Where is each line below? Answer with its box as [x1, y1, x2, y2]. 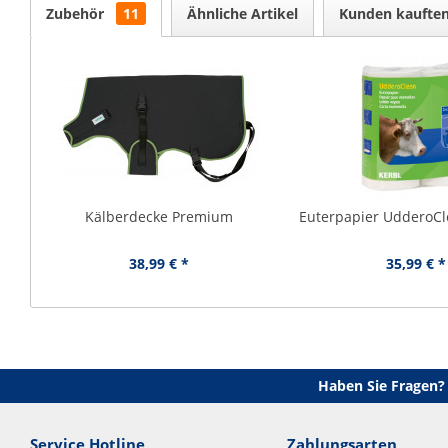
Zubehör [46, 4, 108, 23]
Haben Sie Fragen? [318, 376, 445, 395]
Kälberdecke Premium [85, 207, 234, 226]
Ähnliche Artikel [187, 4, 298, 23]
